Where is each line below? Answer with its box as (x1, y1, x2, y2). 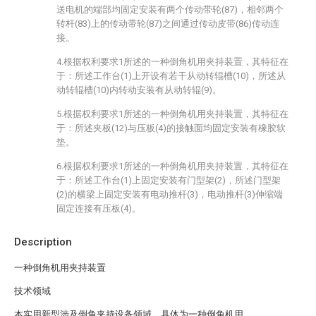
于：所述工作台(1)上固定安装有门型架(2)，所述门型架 (56, 175, 281, 186)
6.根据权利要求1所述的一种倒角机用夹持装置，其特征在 (56, 161, 288, 171)
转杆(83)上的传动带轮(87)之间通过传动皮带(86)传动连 (56, 18, 279, 29)
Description (14, 236, 72, 248)
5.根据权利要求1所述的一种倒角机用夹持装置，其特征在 (56, 109, 288, 119)
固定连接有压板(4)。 (56, 203, 141, 214)
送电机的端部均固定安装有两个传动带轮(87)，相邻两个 (56, 4, 284, 15)
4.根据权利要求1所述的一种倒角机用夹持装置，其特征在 (56, 56, 288, 67)
